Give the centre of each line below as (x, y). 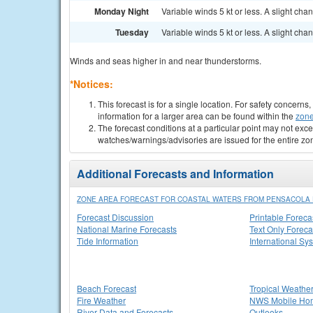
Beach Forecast (107, 288)
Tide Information (108, 241)
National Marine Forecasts (127, 229)
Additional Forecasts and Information (175, 174)
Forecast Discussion (115, 217)
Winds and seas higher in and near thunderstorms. (166, 60)
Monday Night (122, 11)
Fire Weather (101, 300)
